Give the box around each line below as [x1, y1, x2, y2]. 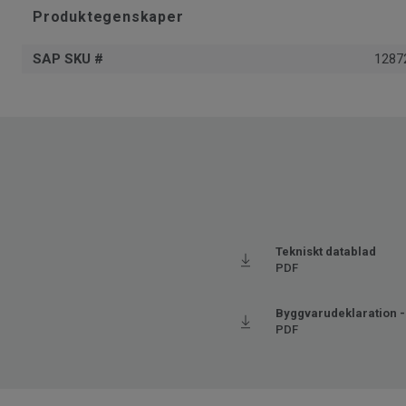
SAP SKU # [33, 51, 103, 68]
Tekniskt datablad [275, 245, 376, 259]
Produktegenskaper [33, 8, 184, 26]
